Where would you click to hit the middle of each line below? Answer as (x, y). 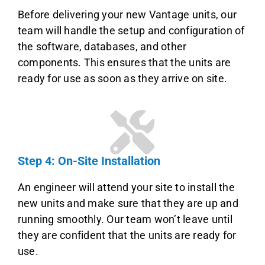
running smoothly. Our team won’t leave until (125, 219)
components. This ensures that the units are (124, 63)
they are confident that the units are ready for (127, 235)
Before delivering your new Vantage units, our (127, 15)
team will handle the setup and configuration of (131, 31)
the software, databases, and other (102, 47)
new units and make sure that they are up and (128, 203)
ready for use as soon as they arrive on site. (122, 79)
